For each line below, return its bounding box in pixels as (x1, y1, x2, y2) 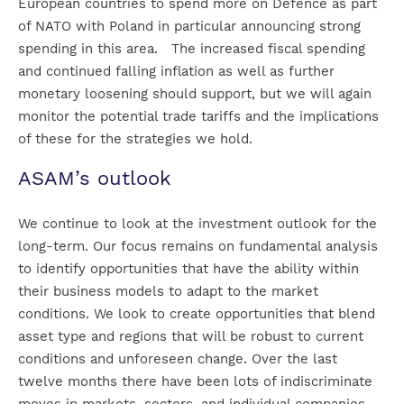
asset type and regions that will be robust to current (18, 328, 363, 345)
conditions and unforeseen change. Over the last (18, 351, 337, 368)
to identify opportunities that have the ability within (18, 261, 359, 278)
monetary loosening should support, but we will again (18, 86, 372, 103)
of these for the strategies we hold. (18, 131, 252, 148)
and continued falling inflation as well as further (18, 63, 335, 80)
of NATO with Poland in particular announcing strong (18, 18, 361, 35)
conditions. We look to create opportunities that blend (18, 306, 375, 323)
